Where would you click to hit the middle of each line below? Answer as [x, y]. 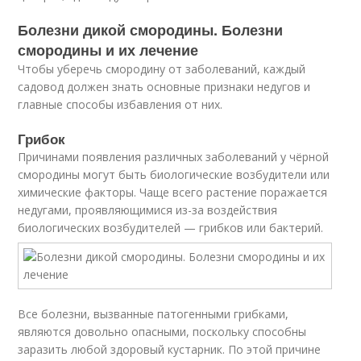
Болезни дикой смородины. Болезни [151, 30]
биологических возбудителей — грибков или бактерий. [171, 228]
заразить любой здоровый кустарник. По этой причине [170, 349]
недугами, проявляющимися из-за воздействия [148, 210]
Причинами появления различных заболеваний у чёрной [174, 157]
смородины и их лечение [108, 50]
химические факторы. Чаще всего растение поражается [173, 192]
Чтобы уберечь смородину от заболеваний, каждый [162, 69]
